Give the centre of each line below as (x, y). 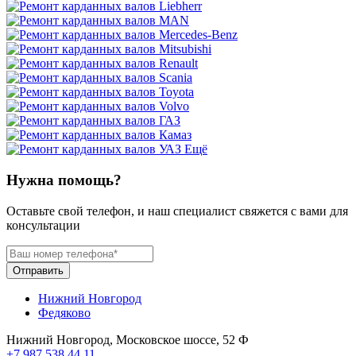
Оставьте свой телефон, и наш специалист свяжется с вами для (177, 211)
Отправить (38, 270)
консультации (43, 225)
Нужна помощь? (64, 180)
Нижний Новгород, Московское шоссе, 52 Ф (128, 339)
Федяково (64, 312)
